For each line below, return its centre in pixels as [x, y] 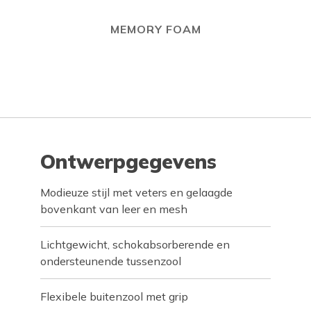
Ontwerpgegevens [129, 161]
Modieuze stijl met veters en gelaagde [137, 192]
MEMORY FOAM [155, 29]
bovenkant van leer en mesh [114, 209]
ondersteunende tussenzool [111, 261]
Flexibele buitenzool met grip [115, 296]
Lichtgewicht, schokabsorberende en [135, 244]
